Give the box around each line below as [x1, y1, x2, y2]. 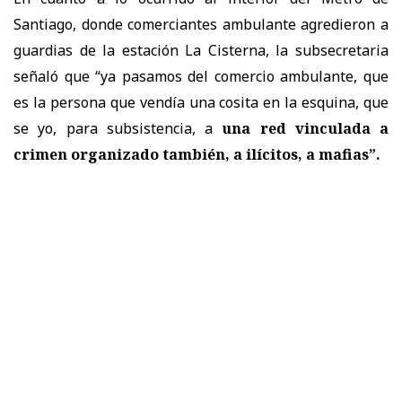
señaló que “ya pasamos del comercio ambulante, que [13, 66, 389, 86]
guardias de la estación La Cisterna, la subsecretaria [13, 39, 389, 60]
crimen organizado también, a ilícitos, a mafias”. [13, 144, 380, 164]
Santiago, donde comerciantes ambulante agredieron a [13, 13, 389, 34]
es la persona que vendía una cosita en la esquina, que [13, 92, 389, 112]
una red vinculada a [222, 118, 389, 138]
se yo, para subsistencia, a [13, 118, 223, 138]
